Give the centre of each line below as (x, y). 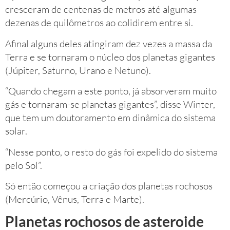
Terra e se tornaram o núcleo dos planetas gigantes (110, 57)
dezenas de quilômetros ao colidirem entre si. (99, 23)
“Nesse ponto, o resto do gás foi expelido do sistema (111, 152)
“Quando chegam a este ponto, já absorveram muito (111, 91)
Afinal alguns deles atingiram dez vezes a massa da (109, 43)
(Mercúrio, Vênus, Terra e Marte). (75, 199)
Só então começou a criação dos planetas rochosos (109, 186)
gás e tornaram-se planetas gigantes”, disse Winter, (110, 104)
